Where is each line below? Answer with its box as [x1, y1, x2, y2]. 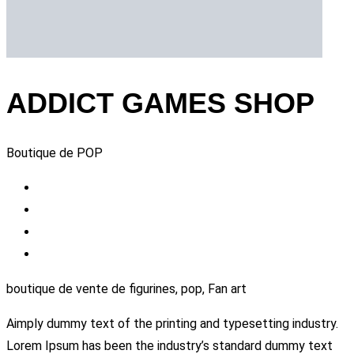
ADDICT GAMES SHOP [6, 86, 314, 119]
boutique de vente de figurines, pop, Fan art [6, 281, 247, 296]
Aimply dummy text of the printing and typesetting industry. [6, 315, 338, 331]
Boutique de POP [6, 145, 103, 160]
